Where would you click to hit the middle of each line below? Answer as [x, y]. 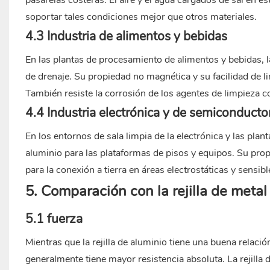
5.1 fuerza [54, 219]
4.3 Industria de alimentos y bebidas [126, 36]
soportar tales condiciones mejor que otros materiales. [141, 17]
